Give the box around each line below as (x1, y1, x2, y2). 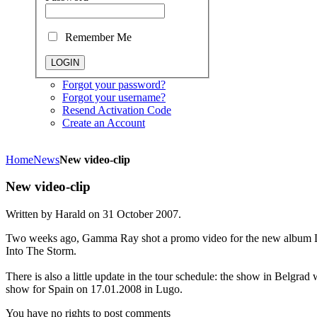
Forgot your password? (62, 78, 166, 91)
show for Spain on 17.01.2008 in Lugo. (6, 283, 183, 296)
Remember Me (62, 30, 132, 43)
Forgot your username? (62, 91, 166, 103)
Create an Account (62, 116, 145, 129)
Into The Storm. (6, 245, 76, 258)
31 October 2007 (103, 208, 178, 221)
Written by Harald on (6, 208, 103, 221)
